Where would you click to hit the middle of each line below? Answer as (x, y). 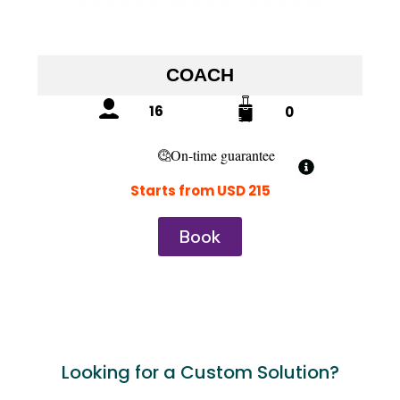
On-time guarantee (222, 155)
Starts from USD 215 (200, 190)
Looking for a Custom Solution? (200, 372)
